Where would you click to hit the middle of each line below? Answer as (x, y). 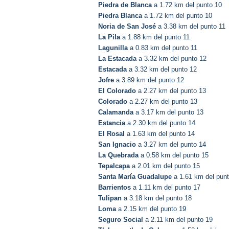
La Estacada (117, 59)
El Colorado (117, 91)
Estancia (112, 123)
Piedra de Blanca (125, 5)
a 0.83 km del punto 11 (163, 48)
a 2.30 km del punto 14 (160, 123)
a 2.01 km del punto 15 (165, 166)
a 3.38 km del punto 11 (191, 27)
